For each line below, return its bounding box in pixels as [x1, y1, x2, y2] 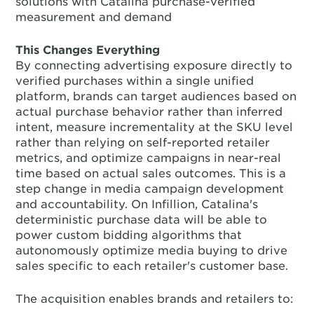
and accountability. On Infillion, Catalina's [15, 198, 259, 211]
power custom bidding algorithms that [15, 228, 243, 242]
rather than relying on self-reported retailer [15, 136, 271, 149]
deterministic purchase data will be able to [15, 213, 268, 226]
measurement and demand [15, 11, 172, 24]
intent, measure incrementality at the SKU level [15, 121, 294, 134]
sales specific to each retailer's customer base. [15, 259, 289, 273]
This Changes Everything [15, 43, 161, 57]
